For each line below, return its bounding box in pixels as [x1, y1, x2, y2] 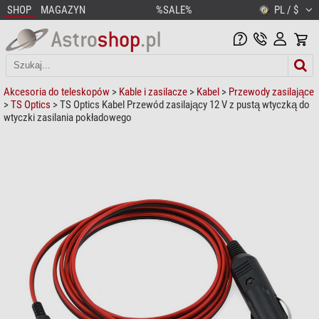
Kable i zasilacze [119, 85, 187, 98]
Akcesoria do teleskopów [4, 85, 110, 98]
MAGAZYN [41, 4, 85, 16]
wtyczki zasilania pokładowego [4, 110, 132, 124]
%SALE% [156, 4, 192, 16]
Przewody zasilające [229, 85, 314, 98]
